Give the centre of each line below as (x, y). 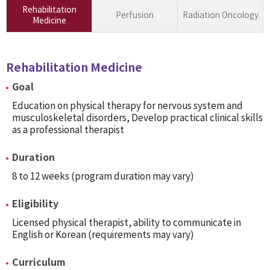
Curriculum (39, 262)
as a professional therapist (68, 130)
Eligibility (35, 204)
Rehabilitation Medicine (74, 67)
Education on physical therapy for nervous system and (127, 105)
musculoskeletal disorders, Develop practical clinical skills (137, 118)
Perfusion (135, 15)
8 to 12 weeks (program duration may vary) (103, 176)
